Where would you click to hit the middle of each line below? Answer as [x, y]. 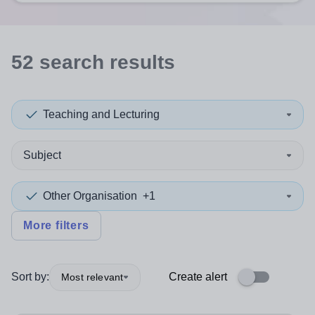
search [72, 62]
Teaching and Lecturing [101, 114]
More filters [56, 225]
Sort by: [30, 277]
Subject [42, 155]
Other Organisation [90, 196]
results [142, 62]
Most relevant [92, 277]
